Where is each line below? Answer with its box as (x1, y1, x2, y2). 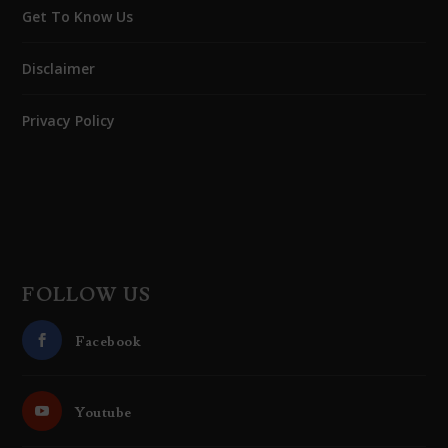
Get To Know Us (22, 6, 134, 26)
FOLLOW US (22, 282, 152, 307)
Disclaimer (22, 58, 96, 78)
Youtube (75, 403, 132, 422)
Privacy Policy (22, 110, 116, 130)
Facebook (75, 332, 141, 351)
